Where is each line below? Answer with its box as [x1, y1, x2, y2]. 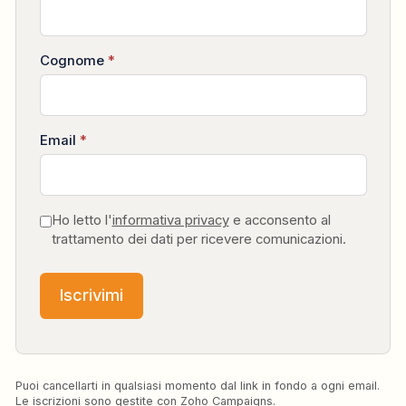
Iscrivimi [59, 285, 123, 305]
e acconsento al [228, 212, 331, 229]
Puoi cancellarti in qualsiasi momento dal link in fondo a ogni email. [15, 378, 380, 392]
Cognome [39, 52, 108, 69]
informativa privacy [111, 212, 229, 229]
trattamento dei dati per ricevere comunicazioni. [51, 231, 346, 248]
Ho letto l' [51, 212, 112, 229]
